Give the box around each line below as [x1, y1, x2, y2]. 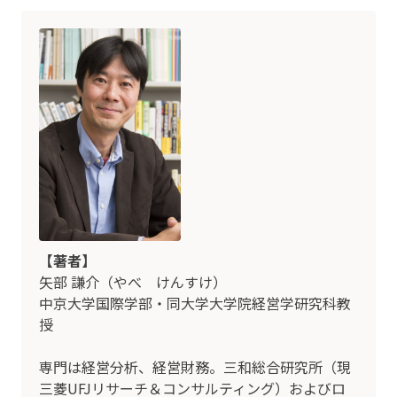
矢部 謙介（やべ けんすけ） [39, 270, 227, 292]
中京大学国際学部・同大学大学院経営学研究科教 [39, 292, 351, 314]
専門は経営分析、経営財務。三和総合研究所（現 [39, 355, 351, 378]
